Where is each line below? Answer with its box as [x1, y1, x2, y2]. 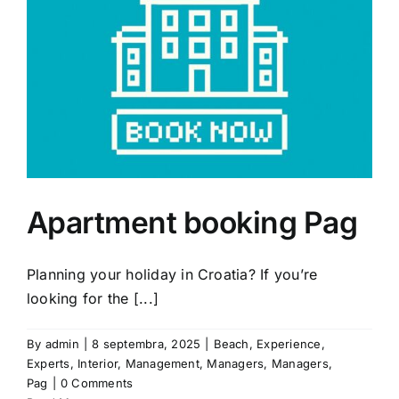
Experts [27, 356, 70, 370]
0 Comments [60, 376, 134, 390]
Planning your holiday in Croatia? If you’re [27, 265, 318, 283]
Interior [77, 356, 118, 370]
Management [125, 356, 199, 370]
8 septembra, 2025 [92, 337, 201, 351]
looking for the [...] [27, 289, 159, 307]
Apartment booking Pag [27, 204, 358, 240]
